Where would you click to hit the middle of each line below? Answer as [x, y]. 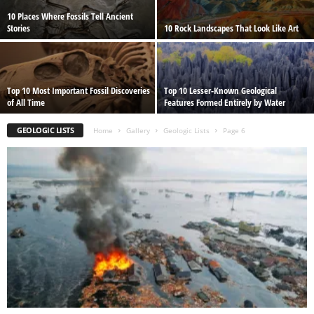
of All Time [26, 103]
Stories [19, 28]
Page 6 [234, 131]
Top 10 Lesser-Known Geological [220, 91]
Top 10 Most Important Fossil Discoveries [78, 91]
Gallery [138, 131]
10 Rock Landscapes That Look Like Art [231, 28]
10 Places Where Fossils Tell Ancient [70, 16]
